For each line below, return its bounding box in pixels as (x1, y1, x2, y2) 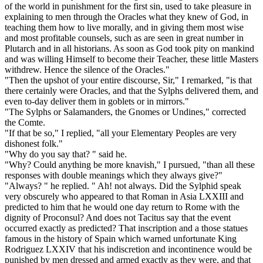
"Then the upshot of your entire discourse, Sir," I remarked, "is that (5, 75, 252, 86)
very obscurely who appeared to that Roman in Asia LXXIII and (5, 191, 244, 202)
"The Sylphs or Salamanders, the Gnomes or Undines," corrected (5, 107, 246, 117)
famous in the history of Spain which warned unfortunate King (5, 234, 237, 244)
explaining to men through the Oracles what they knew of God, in (5, 12, 248, 22)
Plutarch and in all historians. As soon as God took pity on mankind (5, 43, 254, 54)
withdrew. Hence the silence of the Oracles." (5, 65, 170, 75)
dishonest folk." (5, 139, 63, 149)
